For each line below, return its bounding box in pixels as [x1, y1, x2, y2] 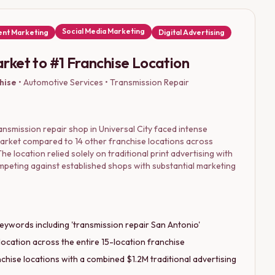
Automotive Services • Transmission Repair [23, 76, 189, 88]
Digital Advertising [158, 27, 225, 37]
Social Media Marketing [62, 26, 145, 36]
